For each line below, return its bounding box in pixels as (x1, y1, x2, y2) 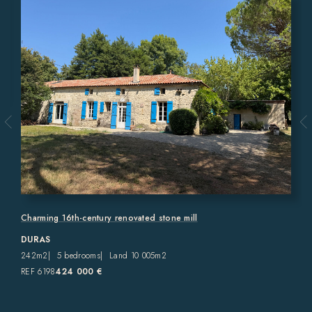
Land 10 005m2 (109, 249, 167, 262)
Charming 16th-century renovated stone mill (21, 211, 198, 224)
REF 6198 (21, 265, 56, 278)
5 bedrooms (56, 249, 100, 262)
